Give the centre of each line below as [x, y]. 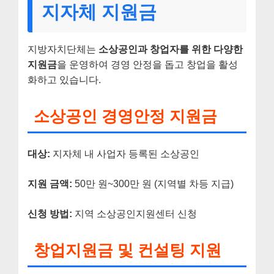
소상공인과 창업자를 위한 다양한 [171, 49]
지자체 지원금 [99, 12]
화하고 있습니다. [64, 80]
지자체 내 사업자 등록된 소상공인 [125, 154]
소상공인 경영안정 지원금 [125, 116]
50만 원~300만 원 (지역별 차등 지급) [153, 183]
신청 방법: [50, 213]
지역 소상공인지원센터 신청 [135, 213]
